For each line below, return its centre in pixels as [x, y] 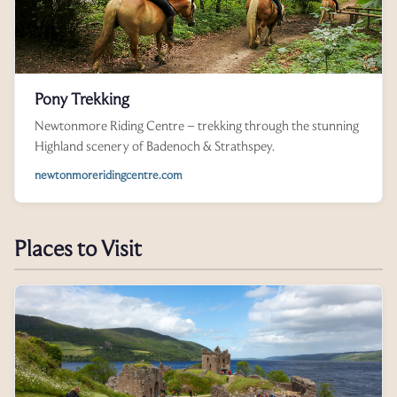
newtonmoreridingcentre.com [109, 175]
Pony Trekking [82, 99]
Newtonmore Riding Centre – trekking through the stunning [197, 126]
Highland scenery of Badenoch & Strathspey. [155, 146]
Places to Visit [78, 249]
